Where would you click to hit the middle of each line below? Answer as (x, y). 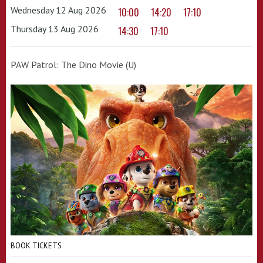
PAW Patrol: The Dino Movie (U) (73, 64)
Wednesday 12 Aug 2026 (58, 10)
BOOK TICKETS (36, 245)
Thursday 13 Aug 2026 (55, 28)
